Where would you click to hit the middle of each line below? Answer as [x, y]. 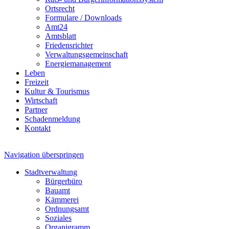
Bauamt [58, 190]
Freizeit [37, 82]
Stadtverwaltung [51, 172]
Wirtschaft [41, 100]
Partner [36, 110]
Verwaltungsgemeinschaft [86, 54]
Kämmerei [62, 200]
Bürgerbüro [64, 181]
